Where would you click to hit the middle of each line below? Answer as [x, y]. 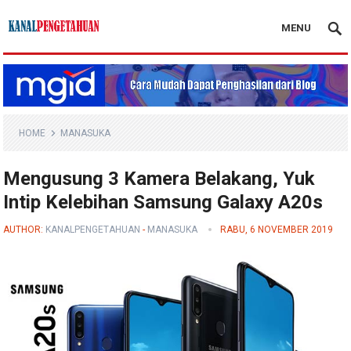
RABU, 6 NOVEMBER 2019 [277, 230]
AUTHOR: [25, 230]
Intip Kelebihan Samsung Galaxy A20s [163, 203]
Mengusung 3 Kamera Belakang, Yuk [159, 179]
